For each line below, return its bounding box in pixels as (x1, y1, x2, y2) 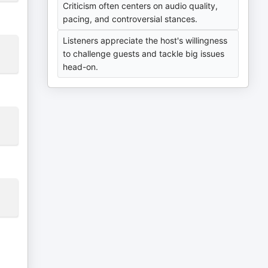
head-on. (63, 62, 99, 72)
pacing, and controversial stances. (63, 14, 198, 24)
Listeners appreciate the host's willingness (63, 35, 228, 45)
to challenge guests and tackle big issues (63, 48, 225, 59)
